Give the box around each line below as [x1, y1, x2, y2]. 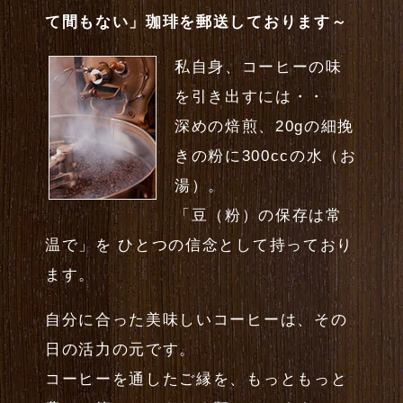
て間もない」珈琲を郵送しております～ [45, 13, 348, 31]
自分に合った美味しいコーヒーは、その [45, 310, 348, 328]
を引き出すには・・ [175, 88, 327, 106]
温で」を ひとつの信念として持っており [45, 237, 354, 255]
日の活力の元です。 [45, 340, 197, 358]
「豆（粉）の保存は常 [175, 207, 343, 225]
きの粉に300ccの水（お [175, 148, 357, 166]
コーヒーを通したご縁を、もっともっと [45, 370, 348, 388]
